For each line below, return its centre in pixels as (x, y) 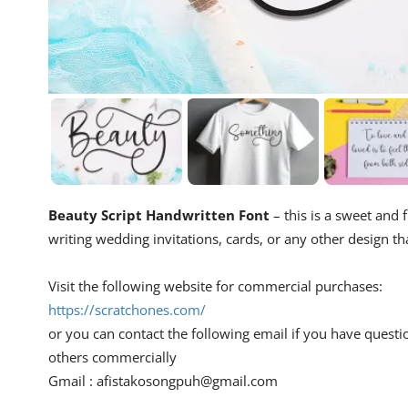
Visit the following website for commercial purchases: (215, 286)
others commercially (112, 357)
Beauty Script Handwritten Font (159, 215)
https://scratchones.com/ (127, 310)
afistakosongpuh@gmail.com (187, 381)
